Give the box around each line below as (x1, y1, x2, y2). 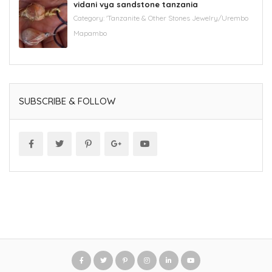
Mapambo (73, 28, 107, 38)
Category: (73, 13, 106, 22)
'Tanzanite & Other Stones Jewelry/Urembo (106, 13, 248, 22)
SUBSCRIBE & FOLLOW (19, 95, 115, 107)
